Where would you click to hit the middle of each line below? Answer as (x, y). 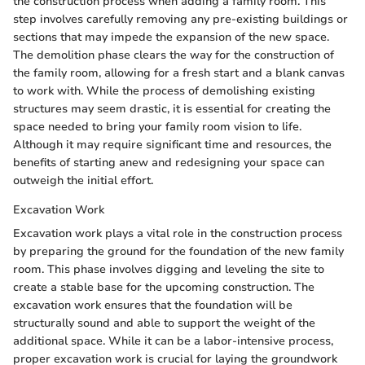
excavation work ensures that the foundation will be (153, 306)
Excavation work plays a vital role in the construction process (178, 234)
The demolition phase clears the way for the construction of (174, 55)
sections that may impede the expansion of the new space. (171, 37)
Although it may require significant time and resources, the (172, 145)
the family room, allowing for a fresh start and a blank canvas (179, 73)
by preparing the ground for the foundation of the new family (178, 252)
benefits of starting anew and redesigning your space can (169, 163)
